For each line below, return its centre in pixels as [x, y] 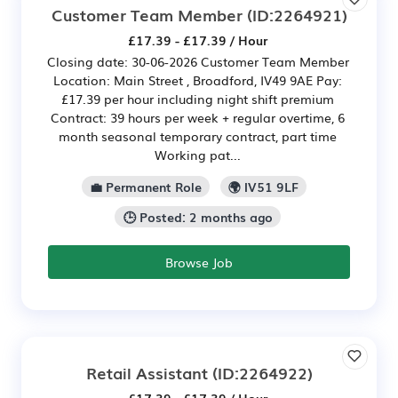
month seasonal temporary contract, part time [198, 135]
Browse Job [199, 262]
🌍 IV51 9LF [264, 186]
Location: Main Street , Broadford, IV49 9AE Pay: [198, 80]
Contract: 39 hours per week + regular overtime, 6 [198, 117]
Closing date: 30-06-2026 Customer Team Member [198, 61]
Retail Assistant [147, 372]
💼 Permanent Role [145, 186]
